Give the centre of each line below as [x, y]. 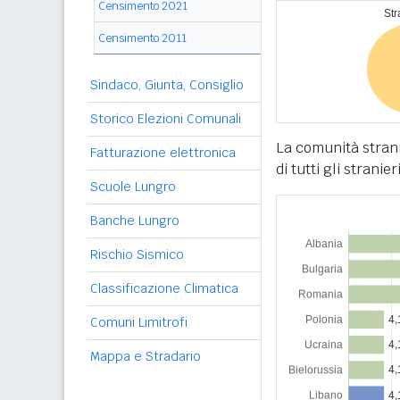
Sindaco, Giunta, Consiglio [167, 85]
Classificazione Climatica [164, 288]
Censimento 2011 [142, 38]
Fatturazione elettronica [163, 153]
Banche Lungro [135, 221]
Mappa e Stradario [146, 356]
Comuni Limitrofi [139, 322]
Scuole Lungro [133, 187]
